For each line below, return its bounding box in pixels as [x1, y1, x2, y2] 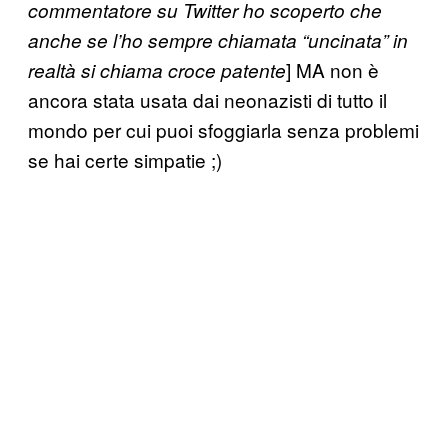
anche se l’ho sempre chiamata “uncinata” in [28, 26, 408, 53]
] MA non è [286, 55, 379, 83]
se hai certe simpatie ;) [28, 145, 222, 173]
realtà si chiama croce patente [28, 56, 286, 83]
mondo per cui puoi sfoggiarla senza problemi [28, 115, 419, 143]
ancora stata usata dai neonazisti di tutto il [28, 85, 387, 113]
